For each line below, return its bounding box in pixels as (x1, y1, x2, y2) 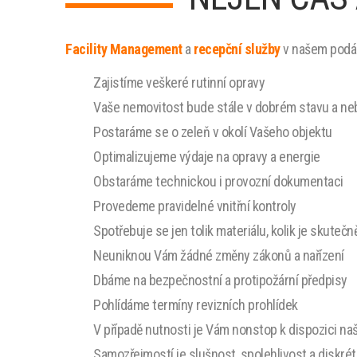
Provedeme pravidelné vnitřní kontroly (93, 198, 296, 214)
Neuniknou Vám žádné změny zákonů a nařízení (93, 247, 344, 264)
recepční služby (194, 41, 280, 57)
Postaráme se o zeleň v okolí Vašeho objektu (93, 124, 332, 140)
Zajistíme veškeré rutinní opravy (93, 74, 265, 91)
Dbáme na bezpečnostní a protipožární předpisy (93, 272, 347, 288)
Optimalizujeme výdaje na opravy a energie (93, 148, 320, 165)
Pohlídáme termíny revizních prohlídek (93, 296, 298, 313)
